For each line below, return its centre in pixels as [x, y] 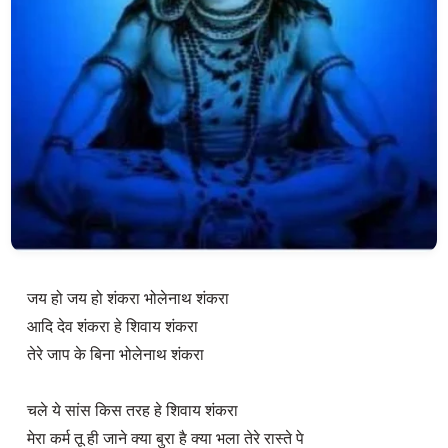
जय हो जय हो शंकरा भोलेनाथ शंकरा [129, 298]
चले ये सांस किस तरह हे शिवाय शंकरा [134, 410]
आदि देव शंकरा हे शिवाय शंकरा [112, 326]
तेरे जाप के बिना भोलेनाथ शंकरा [115, 354]
